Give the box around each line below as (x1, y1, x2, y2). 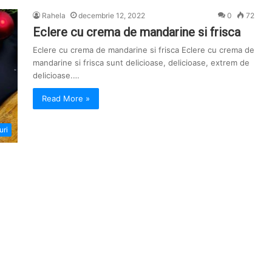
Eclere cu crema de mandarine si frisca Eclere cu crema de (33, 45, 254, 55)
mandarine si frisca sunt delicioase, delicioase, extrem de (33, 58, 250, 67)
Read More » (42, 93, 90, 103)
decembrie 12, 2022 (78, 11, 145, 20)
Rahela (42, 11, 66, 20)
